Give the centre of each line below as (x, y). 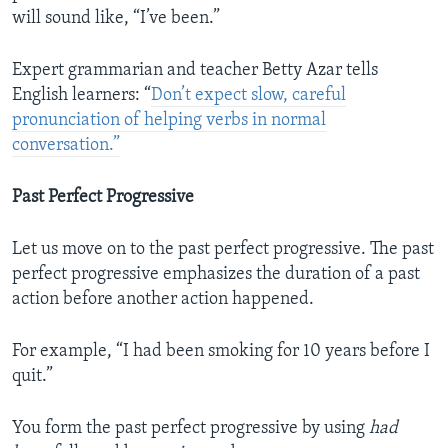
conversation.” (66, 146)
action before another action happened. (163, 300)
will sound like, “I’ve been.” (116, 19)
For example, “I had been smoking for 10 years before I (221, 352)
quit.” (32, 377)
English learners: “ (81, 96)
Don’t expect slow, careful (248, 96)
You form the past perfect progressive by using (190, 429)
